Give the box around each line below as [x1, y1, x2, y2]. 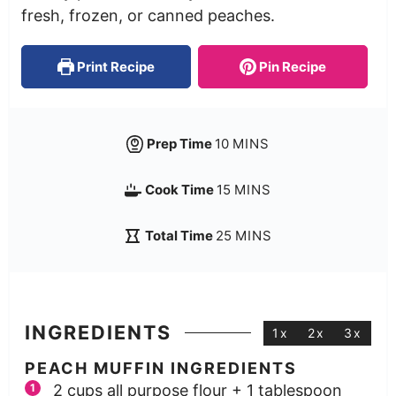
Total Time [144, 227, 216, 245]
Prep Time [147, 135, 216, 153]
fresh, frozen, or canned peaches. [20, 5, 275, 25]
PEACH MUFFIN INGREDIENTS [24, 359, 297, 378]
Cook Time [145, 181, 217, 199]
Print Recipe [74, 57, 156, 75]
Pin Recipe [256, 57, 327, 75]
